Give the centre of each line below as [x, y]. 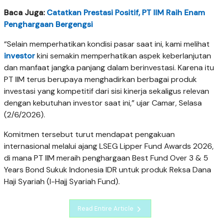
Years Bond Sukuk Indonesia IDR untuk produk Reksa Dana [108, 170]
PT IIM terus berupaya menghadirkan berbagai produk [100, 80]
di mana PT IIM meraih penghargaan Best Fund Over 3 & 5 [106, 158]
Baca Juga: [25, 13]
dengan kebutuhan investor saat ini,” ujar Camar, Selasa [103, 103]
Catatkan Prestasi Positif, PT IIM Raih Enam [126, 13]
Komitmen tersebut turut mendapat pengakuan [89, 135]
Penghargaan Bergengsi [48, 25]
